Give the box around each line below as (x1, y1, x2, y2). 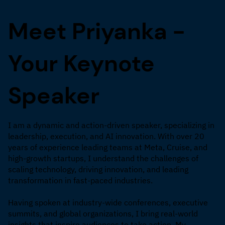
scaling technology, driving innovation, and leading (8, 164, 188, 175)
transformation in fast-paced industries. (8, 175, 153, 186)
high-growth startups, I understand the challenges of (8, 153, 198, 164)
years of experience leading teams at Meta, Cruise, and (8, 142, 207, 153)
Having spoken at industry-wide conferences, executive (8, 197, 208, 208)
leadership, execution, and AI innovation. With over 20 (8, 131, 204, 142)
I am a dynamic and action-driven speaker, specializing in (8, 120, 214, 131)
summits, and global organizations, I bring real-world (8, 208, 198, 219)
